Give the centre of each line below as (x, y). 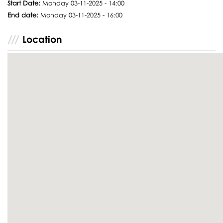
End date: (24, 15)
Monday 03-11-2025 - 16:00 (82, 15)
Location (43, 39)
